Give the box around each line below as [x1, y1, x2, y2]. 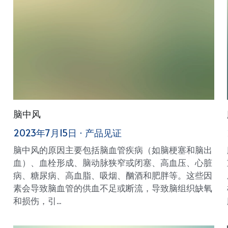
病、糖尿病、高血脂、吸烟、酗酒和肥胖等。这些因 [13, 168, 212, 181]
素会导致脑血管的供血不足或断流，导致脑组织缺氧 [13, 181, 212, 194]
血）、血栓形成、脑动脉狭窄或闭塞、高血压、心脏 [13, 156, 212, 168]
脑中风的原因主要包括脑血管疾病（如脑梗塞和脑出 [13, 143, 212, 156]
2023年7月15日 [13, 126, 77, 139]
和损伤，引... [13, 194, 61, 207]
